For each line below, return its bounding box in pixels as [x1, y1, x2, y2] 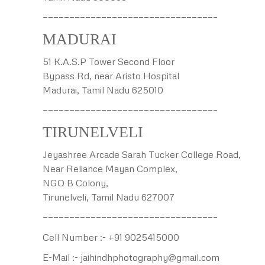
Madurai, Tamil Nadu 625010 [43, 84, 163, 96]
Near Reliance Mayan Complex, [43, 163, 177, 174]
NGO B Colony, [43, 177, 108, 189]
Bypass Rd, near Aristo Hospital [43, 70, 179, 82]
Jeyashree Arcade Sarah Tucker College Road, [43, 148, 241, 160]
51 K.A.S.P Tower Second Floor [43, 56, 174, 67]
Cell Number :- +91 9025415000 [43, 231, 179, 243]
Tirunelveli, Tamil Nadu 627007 [43, 191, 174, 203]
